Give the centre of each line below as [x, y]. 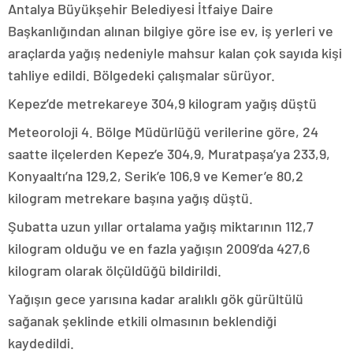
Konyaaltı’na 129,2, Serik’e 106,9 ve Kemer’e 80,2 [156, 176]
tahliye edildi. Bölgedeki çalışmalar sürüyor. [141, 75]
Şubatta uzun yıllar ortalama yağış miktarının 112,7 [161, 227]
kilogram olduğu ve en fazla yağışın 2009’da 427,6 [159, 249]
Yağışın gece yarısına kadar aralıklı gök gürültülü [156, 299]
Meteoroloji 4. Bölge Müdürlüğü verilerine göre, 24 [163, 132]
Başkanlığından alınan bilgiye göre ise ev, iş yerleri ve [171, 31]
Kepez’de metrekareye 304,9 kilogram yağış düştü [162, 104]
